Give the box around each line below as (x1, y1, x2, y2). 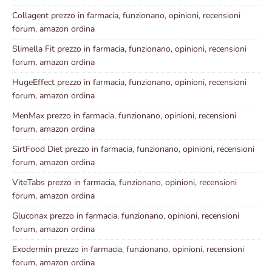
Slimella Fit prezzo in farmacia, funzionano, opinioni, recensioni (12, 43, 246, 55)
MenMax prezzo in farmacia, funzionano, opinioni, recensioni (12, 110, 236, 122)
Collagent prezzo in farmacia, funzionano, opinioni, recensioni (12, 10, 240, 22)
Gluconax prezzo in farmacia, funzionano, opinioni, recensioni (12, 210, 239, 222)
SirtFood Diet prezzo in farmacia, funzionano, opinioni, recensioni (12, 143, 254, 155)
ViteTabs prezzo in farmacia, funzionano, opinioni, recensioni (12, 177, 237, 189)
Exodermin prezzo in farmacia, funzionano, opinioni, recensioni (12, 243, 244, 256)
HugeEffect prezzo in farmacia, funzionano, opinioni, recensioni (12, 76, 246, 89)
